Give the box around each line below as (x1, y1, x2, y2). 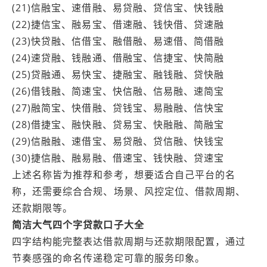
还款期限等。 (12, 201, 73, 215)
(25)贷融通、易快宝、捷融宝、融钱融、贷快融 (12, 68, 225, 81)
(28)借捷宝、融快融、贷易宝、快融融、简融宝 (12, 118, 225, 131)
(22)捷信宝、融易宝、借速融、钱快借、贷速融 (12, 18, 225, 31)
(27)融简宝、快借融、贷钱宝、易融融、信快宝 (12, 101, 225, 114)
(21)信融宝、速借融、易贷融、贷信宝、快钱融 (12, 1, 225, 14)
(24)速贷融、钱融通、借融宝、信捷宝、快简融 (12, 51, 225, 64)
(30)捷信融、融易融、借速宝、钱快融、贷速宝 (12, 151, 225, 164)
